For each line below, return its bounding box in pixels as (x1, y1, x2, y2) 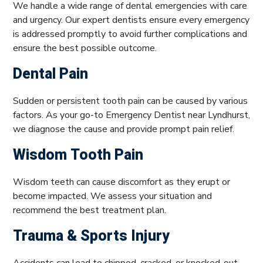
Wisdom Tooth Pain (13, 144, 143, 166)
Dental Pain (13, 63, 88, 85)
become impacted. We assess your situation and (13, 189, 212, 203)
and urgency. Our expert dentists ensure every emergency (13, 13, 249, 26)
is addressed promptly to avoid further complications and (13, 27, 247, 41)
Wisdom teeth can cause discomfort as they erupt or (13, 175, 230, 188)
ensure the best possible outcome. (13, 41, 157, 55)
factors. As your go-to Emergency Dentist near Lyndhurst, (13, 108, 250, 122)
